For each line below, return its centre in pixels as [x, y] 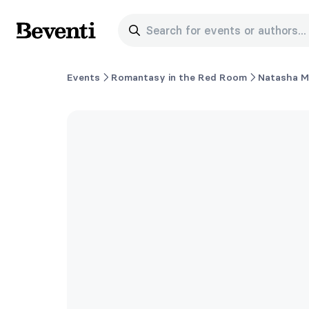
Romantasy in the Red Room [179, 77]
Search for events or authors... [224, 30]
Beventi [36, 38]
